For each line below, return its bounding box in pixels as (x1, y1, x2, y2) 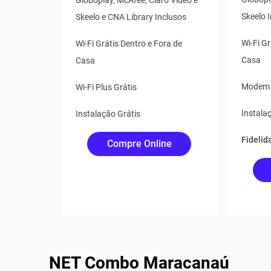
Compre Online (106, 138, 172, 149)
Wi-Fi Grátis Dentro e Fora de (76, 39, 183, 48)
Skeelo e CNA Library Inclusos (76, 12, 187, 22)
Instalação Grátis (76, 109, 141, 119)
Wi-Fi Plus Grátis (76, 82, 137, 92)
